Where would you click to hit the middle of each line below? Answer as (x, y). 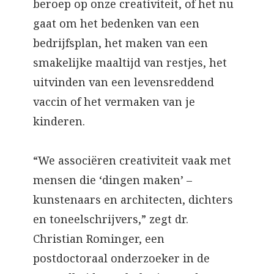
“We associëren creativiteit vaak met (132, 161)
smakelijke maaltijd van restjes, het (130, 63)
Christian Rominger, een (99, 239)
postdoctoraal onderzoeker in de (121, 258)
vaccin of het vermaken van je (114, 102)
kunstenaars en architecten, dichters (133, 200)
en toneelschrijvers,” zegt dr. (111, 219)
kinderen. (59, 121)
